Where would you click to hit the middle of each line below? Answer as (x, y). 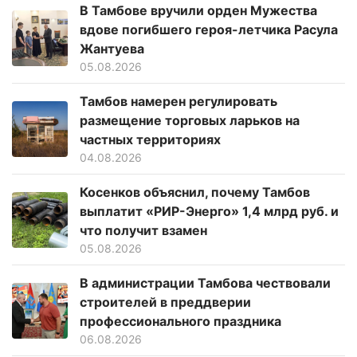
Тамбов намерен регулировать (178, 102)
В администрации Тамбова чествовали (205, 283)
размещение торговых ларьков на (190, 121)
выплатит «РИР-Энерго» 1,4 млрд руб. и (209, 212)
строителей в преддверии (165, 302)
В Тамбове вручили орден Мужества (198, 11)
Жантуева (112, 49)
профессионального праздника (180, 322)
